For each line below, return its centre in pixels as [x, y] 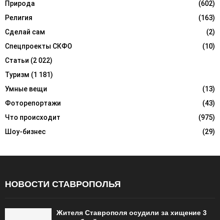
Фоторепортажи [33, 103]
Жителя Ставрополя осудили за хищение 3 [132, 213]
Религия [19, 18]
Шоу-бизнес [25, 132]
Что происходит [33, 118]
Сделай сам [25, 32]
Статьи [17, 61]
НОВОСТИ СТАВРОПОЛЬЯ [63, 184]
